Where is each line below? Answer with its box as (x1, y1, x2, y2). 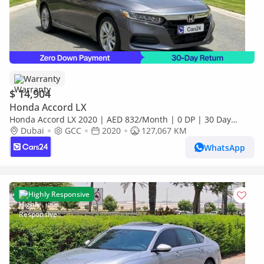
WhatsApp (204, 141, 245, 153)
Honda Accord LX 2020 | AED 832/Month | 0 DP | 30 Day (9, 114, 231, 125)
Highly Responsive (28, 189, 90, 199)
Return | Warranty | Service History (9, 125, 150, 136)
